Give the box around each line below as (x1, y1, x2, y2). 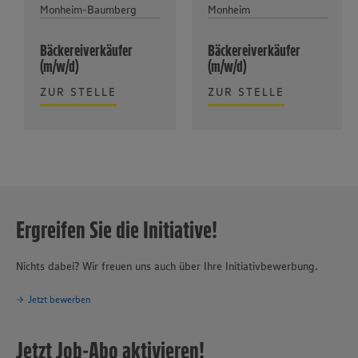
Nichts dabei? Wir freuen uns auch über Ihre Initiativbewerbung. (16, 259, 318, 274)
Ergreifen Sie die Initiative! (16, 215, 217, 245)
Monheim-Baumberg (40, 2, 137, 18)
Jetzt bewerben (28, 292, 91, 305)
